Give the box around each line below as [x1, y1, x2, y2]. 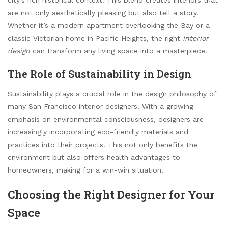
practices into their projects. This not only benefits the [8, 140, 197, 149]
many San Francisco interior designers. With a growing [8, 102, 193, 110]
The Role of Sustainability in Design [8, 67, 191, 80]
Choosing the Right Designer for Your [8, 187, 215, 202]
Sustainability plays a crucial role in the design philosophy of [8, 89, 216, 98]
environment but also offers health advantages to [8, 153, 180, 161]
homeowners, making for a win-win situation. [8, 165, 163, 174]
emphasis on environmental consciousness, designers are [8, 115, 204, 123]
